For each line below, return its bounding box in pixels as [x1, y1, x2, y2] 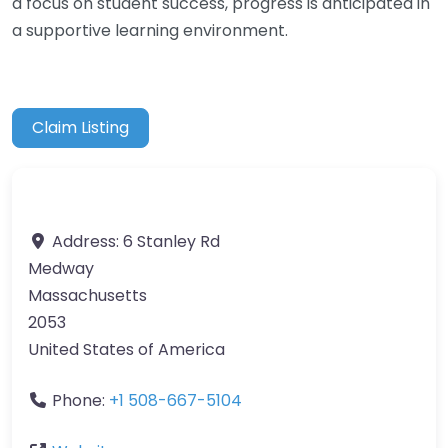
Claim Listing [32, 116, 130, 140]
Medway [28, 257, 94, 281]
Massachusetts [28, 284, 147, 308]
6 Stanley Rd [123, 230, 220, 254]
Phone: [52, 389, 109, 413]
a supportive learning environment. [12, 18, 288, 42]
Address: [52, 230, 123, 254]
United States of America [28, 338, 225, 362]
